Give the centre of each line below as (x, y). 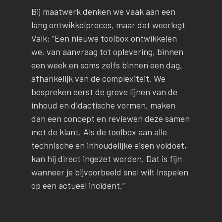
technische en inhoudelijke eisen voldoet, (109, 145)
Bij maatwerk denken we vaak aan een (103, 11)
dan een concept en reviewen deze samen (110, 118)
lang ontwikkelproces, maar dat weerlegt (108, 25)
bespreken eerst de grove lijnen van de (104, 91)
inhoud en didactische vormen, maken (103, 105)
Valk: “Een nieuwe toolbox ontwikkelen (104, 38)
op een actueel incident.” (78, 185)
